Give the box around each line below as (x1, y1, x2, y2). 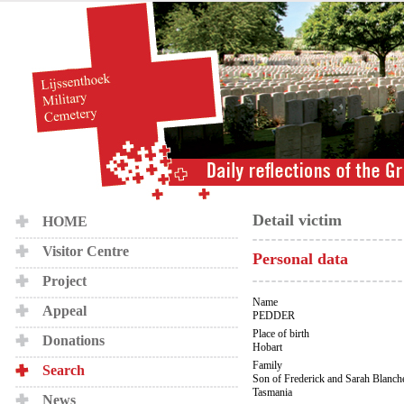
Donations (42, 333, 105, 348)
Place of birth (252, 327, 309, 340)
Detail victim (252, 211, 342, 229)
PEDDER (252, 309, 295, 322)
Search (42, 363, 85, 378)
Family (252, 359, 282, 372)
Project (42, 273, 87, 289)
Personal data (252, 250, 348, 268)
